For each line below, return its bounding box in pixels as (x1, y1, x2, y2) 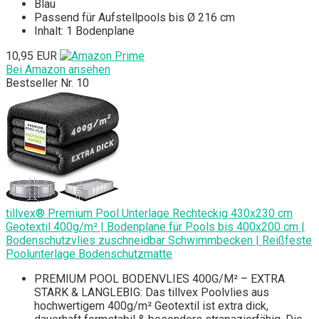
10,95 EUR (6, 49, 57, 63)
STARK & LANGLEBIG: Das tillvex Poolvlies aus (34, 286, 269, 300)
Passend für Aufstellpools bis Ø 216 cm (34, 11, 235, 25)
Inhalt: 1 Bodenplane (34, 24, 135, 38)
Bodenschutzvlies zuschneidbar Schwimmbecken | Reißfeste (6, 234, 312, 248)
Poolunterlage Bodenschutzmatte (6, 247, 172, 261)
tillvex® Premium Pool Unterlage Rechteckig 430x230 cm (6, 206, 293, 221)
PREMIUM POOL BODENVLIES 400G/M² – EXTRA (34, 272, 285, 286)
